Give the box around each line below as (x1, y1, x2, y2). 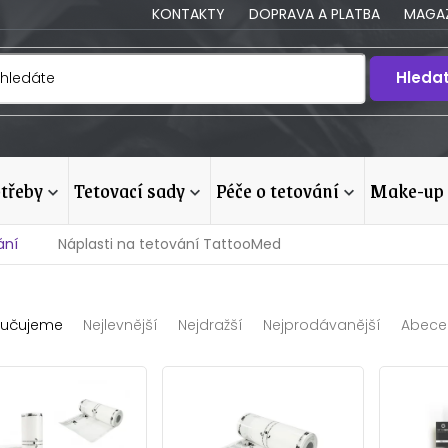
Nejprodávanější (263, 315, 381, 335)
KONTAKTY (151, 4, 225, 24)
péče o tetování (226, 174, 339, 206)
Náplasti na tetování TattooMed (58, 234, 281, 254)
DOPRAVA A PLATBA (248, 4, 380, 24)
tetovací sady (84, 174, 185, 206)
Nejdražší (178, 315, 243, 335)
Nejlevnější (83, 315, 158, 335)
